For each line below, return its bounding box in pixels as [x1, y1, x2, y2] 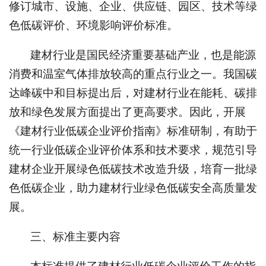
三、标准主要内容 [30, 230, 121, 243]
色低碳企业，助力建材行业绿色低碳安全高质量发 [9, 182, 257, 194]
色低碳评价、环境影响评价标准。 [9, 19, 178, 31]
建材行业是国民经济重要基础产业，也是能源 [30, 49, 256, 61]
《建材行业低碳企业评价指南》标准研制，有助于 [9, 125, 257, 137]
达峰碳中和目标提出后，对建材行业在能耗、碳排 [9, 87, 257, 99]
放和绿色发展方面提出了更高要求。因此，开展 [9, 106, 246, 118]
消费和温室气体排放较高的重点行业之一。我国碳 [9, 68, 257, 80]
